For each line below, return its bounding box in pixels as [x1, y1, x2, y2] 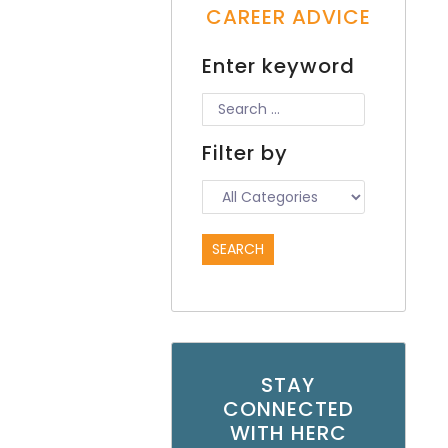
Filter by [201, 139, 288, 168]
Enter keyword [201, 52, 355, 81]
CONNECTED [222, 395, 354, 424]
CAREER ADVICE [205, 3, 371, 32]
